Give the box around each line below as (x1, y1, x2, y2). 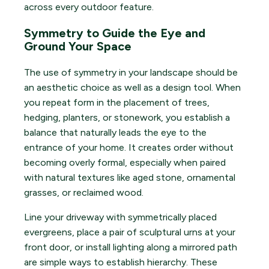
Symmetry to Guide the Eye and (24, 25, 205, 40)
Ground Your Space (24, 38, 131, 53)
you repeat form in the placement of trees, (24, 96, 210, 108)
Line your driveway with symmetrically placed (24, 211, 217, 223)
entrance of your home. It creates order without (24, 141, 234, 153)
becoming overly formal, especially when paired (24, 156, 226, 168)
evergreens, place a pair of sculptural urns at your (24, 226, 235, 238)
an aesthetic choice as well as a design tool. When (24, 81, 241, 93)
